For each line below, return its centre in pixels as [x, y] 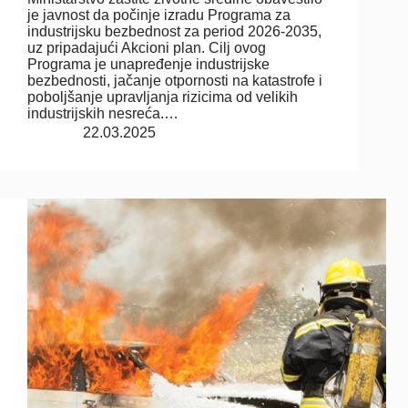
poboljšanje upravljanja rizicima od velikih [163, 97]
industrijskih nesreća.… [103, 113]
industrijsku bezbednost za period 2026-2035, [174, 31]
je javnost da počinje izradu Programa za [159, 15]
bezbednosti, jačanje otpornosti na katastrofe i [175, 80]
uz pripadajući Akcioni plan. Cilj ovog [147, 47]
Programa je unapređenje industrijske [148, 64]
